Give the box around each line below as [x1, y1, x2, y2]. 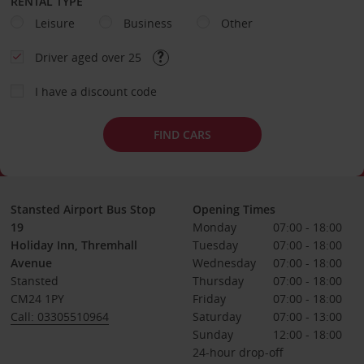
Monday [192, 219, 236, 235]
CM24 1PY [10, 291, 64, 306]
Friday [192, 291, 226, 306]
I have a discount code [34, 84, 157, 99]
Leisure [34, 15, 75, 31]
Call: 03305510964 [10, 309, 109, 324]
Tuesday [192, 237, 238, 253]
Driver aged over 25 [34, 50, 145, 65]
